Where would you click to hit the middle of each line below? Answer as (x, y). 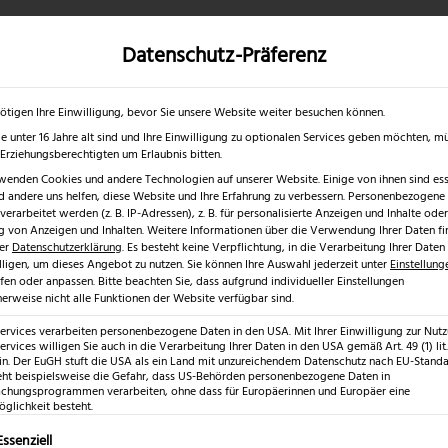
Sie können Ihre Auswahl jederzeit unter (288, 264)
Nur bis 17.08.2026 (150, 69)
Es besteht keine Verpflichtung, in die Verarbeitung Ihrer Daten (286, 247)
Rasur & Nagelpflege (224, 94)
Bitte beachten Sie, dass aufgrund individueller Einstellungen (251, 281)
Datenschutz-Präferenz (224, 55)
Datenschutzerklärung (67, 247)
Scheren (337, 94)
